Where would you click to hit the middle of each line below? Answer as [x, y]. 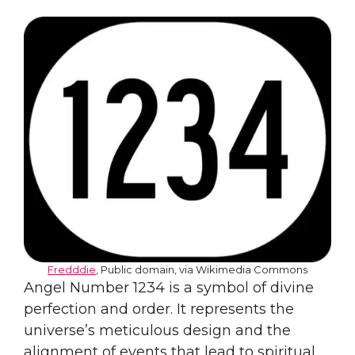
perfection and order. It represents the [159, 309]
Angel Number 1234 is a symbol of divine [169, 287]
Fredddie [72, 269]
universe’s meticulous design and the [157, 330]
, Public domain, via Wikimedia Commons [202, 269]
